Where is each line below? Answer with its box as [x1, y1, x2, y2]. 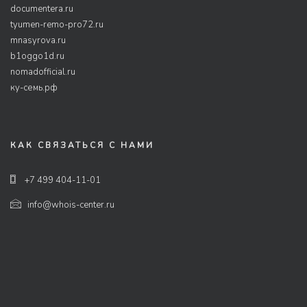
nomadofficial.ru [10, 66, 75, 78]
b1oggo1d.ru [10, 50, 64, 62]
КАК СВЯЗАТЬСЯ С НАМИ [10, 140, 154, 151]
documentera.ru [10, 3, 73, 15]
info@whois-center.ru [27, 199, 114, 211]
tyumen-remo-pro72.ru [10, 19, 103, 31]
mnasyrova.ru [10, 34, 66, 47]
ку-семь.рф [10, 82, 58, 94]
